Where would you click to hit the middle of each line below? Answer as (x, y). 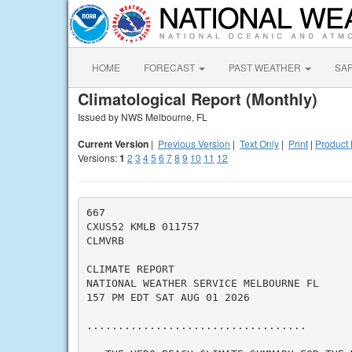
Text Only (259, 143)
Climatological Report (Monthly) (198, 99)
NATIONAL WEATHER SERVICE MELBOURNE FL (202, 283)
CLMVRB (105, 240)
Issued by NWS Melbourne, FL (143, 117)
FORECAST (170, 67)
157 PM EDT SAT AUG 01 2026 (168, 297)
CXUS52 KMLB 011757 (143, 226)
